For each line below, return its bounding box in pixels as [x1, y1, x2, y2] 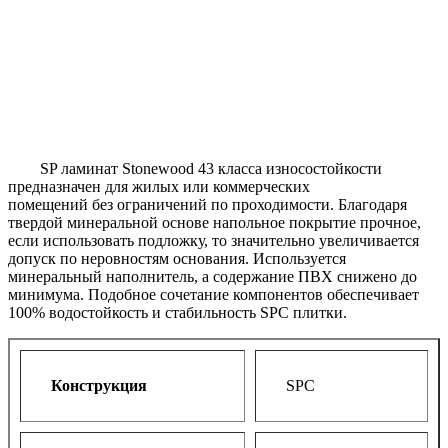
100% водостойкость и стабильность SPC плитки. [8, 303, 347, 321]
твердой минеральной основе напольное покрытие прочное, [8, 213, 421, 231]
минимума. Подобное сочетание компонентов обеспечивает [8, 285, 419, 303]
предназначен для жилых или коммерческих [8, 177, 310, 195]
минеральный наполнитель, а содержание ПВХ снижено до [8, 267, 417, 285]
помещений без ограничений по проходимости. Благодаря [8, 195, 407, 213]
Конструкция [31, 376, 147, 394]
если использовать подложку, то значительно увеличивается [8, 231, 419, 249]
